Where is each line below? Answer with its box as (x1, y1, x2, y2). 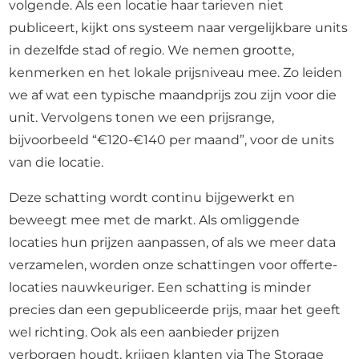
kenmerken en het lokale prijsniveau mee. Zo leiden (9, 65, 343, 80)
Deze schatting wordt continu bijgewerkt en (9, 190, 296, 205)
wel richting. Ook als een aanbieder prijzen (9, 325, 280, 340)
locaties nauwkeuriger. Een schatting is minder (9, 280, 312, 295)
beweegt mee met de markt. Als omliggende (9, 212, 301, 228)
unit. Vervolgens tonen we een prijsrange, (9, 110, 275, 125)
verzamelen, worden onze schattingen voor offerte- (9, 257, 338, 272)
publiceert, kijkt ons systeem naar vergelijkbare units (9, 20, 349, 35)
